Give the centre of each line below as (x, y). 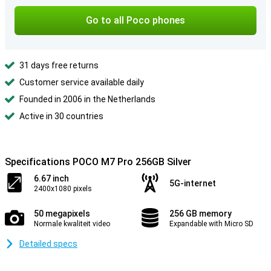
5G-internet (193, 183)
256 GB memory (201, 214)
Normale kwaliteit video (72, 224)
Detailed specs (48, 244)
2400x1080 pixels (63, 189)
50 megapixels (62, 214)
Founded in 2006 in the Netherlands (87, 99)
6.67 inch (51, 178)
